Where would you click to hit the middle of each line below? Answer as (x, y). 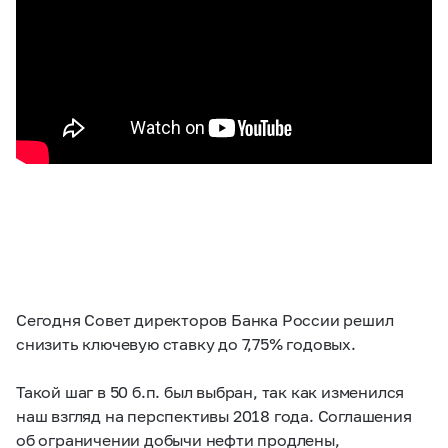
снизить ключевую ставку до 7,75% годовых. (186, 343)
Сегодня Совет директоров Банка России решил (205, 319)
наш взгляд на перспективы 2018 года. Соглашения (214, 415)
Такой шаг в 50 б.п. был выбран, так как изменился (210, 391)
